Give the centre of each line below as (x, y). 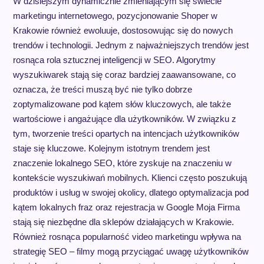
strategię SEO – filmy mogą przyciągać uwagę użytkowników (131, 251)
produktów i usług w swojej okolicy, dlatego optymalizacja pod (131, 192)
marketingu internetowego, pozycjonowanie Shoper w (115, 15)
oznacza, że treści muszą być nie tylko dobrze (102, 89)
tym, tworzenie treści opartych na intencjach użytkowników (126, 133)
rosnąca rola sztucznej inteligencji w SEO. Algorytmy (114, 60)
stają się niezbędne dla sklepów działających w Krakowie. (123, 222)
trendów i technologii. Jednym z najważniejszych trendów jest (131, 45)
